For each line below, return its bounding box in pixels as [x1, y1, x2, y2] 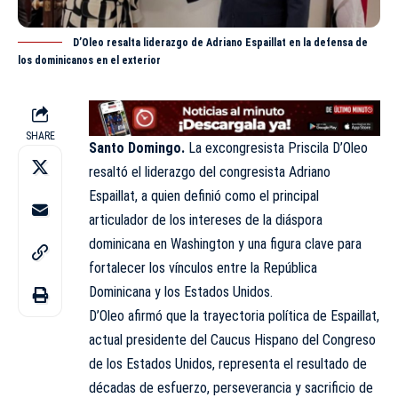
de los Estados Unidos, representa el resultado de [89, 355, 367, 373]
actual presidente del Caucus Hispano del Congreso [89, 331, 376, 349]
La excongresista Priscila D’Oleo [185, 139, 368, 157]
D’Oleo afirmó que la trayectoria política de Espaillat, [89, 307, 379, 325]
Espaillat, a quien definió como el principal [89, 187, 319, 205]
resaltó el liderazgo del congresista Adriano [89, 163, 330, 181]
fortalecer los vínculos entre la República [89, 259, 317, 277]
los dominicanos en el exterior [18, 53, 161, 67]
